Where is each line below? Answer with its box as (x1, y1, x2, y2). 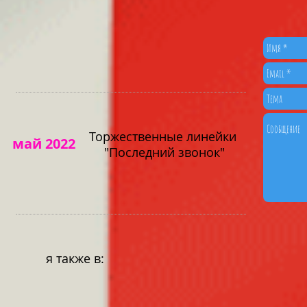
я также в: (46, 250, 104, 267)
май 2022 (12, 134, 75, 153)
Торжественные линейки (89, 128, 240, 145)
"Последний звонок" (104, 144, 225, 160)
